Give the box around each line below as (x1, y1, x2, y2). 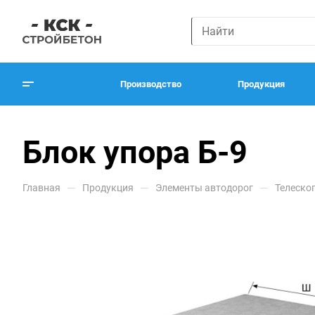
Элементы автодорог (155, 182, 253, 193)
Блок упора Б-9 (22, 134, 247, 171)
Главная (22, 182, 60, 193)
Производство (120, 78, 181, 89)
